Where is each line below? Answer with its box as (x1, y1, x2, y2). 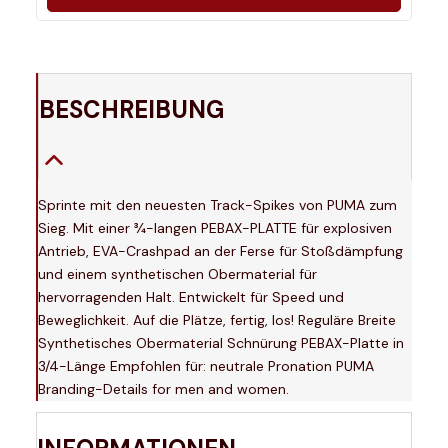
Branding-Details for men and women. (38, 380, 289, 399)
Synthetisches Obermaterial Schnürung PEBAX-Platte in (38, 334, 404, 353)
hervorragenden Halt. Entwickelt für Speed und (38, 288, 344, 307)
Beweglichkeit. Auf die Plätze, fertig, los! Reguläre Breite (38, 311, 396, 330)
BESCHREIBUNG (39, 94, 224, 126)
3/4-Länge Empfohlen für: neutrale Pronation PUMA (38, 357, 374, 376)
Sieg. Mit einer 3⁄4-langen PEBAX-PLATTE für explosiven (38, 219, 392, 238)
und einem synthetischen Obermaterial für (38, 265, 317, 284)
